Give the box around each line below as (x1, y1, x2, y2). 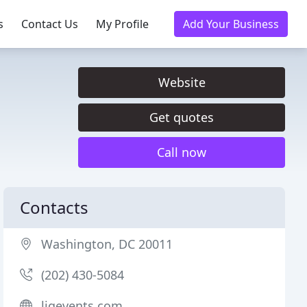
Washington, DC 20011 (41, 236, 173, 252)
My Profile (96, 16, 149, 32)
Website (158, 74, 206, 90)
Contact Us (21, 16, 78, 32)
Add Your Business (183, 16, 279, 32)
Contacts (20, 196, 89, 219)
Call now (157, 144, 206, 160)
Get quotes (149, 109, 214, 125)
